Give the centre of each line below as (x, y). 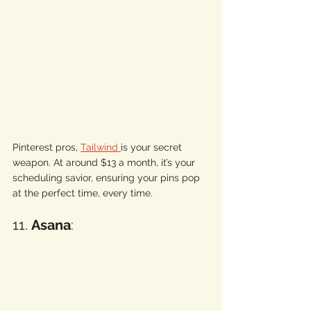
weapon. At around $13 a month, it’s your (105, 162)
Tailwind (101, 147)
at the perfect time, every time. (84, 193)
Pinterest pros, (47, 147)
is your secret (153, 147)
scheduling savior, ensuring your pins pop (108, 177)
